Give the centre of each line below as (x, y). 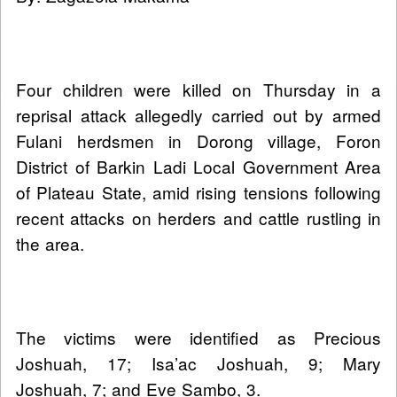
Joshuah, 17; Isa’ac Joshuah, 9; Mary (198, 363)
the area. (50, 244)
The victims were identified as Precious (198, 338)
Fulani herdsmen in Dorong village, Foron (198, 141)
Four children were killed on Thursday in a (198, 90)
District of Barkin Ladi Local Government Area (198, 167)
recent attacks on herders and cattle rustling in (198, 218)
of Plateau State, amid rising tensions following (198, 192)
